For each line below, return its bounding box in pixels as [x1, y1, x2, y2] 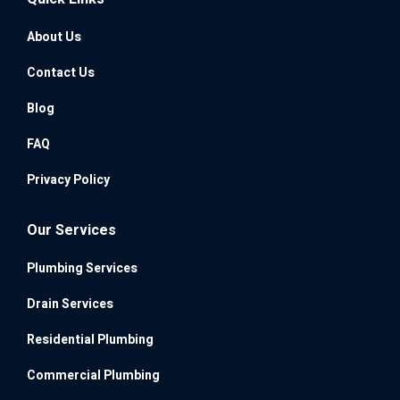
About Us [27, 27, 81, 46]
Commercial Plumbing [27, 365, 160, 385]
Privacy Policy [27, 170, 110, 189]
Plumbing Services [27, 258, 137, 278]
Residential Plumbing [27, 329, 154, 349]
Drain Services [27, 294, 113, 313]
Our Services [27, 219, 116, 241]
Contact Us [27, 62, 95, 82]
